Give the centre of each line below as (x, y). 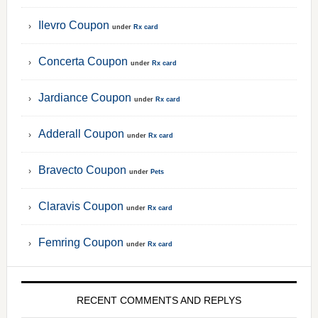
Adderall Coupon (81, 134)
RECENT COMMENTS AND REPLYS (159, 301)
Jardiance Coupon (84, 98)
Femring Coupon (81, 243)
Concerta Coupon (83, 62)
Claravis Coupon (81, 207)
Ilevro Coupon (73, 26)
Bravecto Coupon (82, 170)
